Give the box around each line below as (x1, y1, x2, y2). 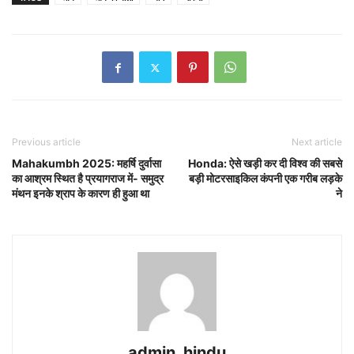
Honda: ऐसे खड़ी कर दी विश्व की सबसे (188, 156, 342, 171)
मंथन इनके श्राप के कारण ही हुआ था (12, 186, 149, 201)
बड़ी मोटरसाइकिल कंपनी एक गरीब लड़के (189, 171, 342, 186)
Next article (292, 136, 342, 149)
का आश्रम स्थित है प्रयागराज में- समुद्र (12, 171, 164, 186)
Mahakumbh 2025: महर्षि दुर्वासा (12, 156, 161, 171)
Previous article (12, 136, 81, 149)
